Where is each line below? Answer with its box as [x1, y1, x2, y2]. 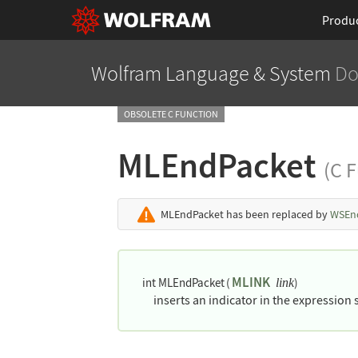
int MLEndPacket [142, 275, 225, 291]
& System [249, 60, 331, 86]
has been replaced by [224, 207, 330, 221]
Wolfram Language [90, 60, 249, 86]
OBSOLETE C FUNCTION [124, 109, 218, 120]
